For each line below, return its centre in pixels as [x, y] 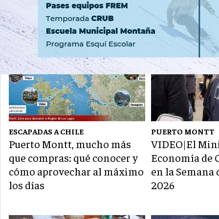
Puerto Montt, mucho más [70, 144]
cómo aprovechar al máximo [76, 171]
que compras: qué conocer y [73, 158]
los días [27, 185]
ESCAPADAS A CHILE [46, 131]
